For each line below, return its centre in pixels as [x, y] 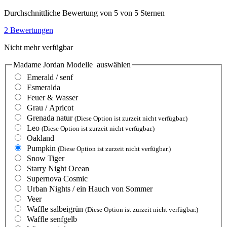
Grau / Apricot [50, 108]
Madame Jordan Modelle [54, 64]
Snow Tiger [46, 159]
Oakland [41, 138]
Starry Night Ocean [58, 169]
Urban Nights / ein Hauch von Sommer [90, 189]
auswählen [113, 64]
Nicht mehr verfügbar [39, 47]
